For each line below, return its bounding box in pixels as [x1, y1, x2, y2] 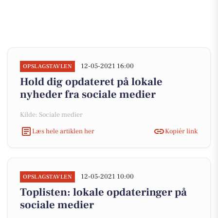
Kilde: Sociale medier [20, 110, 83, 119]
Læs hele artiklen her [32, 127, 94, 136]
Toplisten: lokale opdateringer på [20, 185, 187, 199]
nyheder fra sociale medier [20, 88, 156, 101]
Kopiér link [165, 127, 198, 136]
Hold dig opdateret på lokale [20, 75, 163, 89]
